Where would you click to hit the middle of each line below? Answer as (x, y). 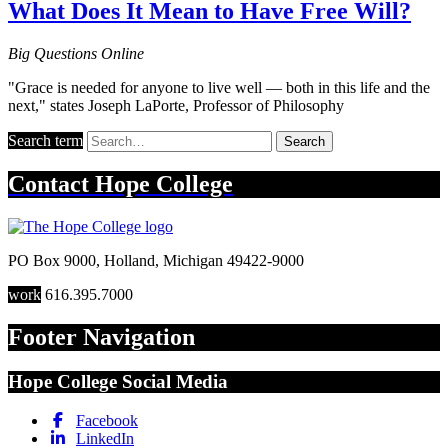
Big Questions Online (76, 53)
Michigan (193, 261)
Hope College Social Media (118, 382)
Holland (129, 261)
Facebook (107, 420)
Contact (51, 184)
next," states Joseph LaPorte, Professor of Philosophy (176, 105)
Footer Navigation (101, 337)
